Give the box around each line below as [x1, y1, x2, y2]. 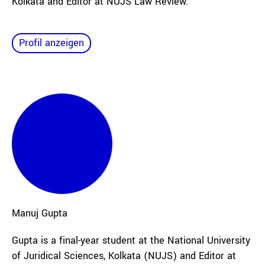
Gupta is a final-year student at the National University [12, 234, 250, 247]
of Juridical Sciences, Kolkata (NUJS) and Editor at [12, 249, 236, 263]
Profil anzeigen [19, 36, 84, 50]
